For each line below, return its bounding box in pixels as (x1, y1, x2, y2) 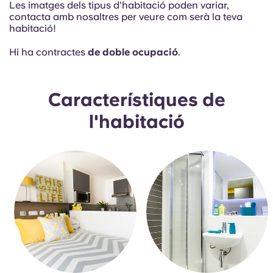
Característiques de (48, 88, 225, 110)
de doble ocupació (88, 46, 178, 58)
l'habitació (88, 110, 185, 132)
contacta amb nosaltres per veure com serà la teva (9, 11, 243, 23)
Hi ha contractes (9, 46, 88, 58)
